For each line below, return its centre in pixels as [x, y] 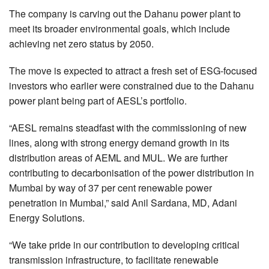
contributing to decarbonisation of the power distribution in [131, 172]
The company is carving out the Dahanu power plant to [125, 13]
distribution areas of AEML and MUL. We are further [118, 157]
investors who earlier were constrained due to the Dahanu [131, 85]
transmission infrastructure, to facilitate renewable [114, 259]
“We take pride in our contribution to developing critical [124, 244]
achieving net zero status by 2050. [81, 43]
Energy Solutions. [47, 217]
